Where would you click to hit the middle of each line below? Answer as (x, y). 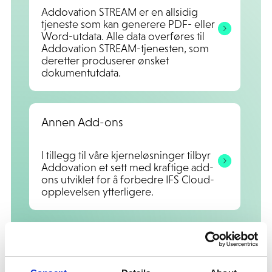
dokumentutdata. (81, 73)
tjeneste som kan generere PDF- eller (128, 24)
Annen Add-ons (82, 122)
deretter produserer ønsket (105, 60)
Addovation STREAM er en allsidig (119, 12)
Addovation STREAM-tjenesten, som (125, 48)
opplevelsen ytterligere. (97, 192)
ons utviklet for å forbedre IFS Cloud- (127, 179)
